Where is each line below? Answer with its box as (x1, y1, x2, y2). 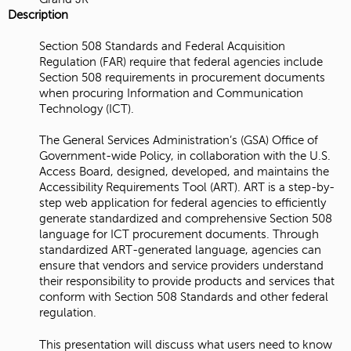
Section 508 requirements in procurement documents (39, 71, 325, 85)
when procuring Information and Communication (39, 87, 303, 100)
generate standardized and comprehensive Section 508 (39, 212, 332, 226)
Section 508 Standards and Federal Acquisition (39, 40, 285, 53)
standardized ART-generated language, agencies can (39, 244, 321, 257)
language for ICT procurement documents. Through (39, 228, 319, 241)
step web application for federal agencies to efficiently (39, 197, 326, 210)
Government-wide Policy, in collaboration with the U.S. (39, 150, 331, 163)
